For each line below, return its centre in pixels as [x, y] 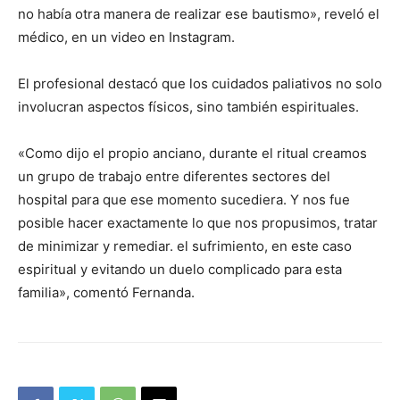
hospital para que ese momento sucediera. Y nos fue [184, 199]
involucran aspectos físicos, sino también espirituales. [188, 106]
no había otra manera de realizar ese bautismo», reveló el [199, 13]
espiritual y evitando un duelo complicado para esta [180, 269]
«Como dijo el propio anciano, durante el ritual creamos [192, 153]
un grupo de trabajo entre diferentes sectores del [174, 176]
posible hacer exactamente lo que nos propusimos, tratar [198, 222]
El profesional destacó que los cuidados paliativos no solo [200, 83]
